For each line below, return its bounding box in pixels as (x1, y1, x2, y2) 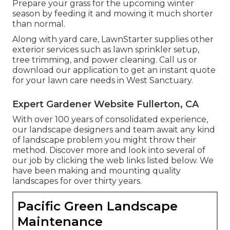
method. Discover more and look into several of (12, 145, 205, 156)
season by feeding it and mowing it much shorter (12, 9, 213, 19)
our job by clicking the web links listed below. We (12, 156, 214, 166)
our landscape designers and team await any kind (12, 125, 215, 135)
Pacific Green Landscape (17, 199, 178, 214)
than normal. (12, 19, 65, 29)
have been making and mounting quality (12, 166, 181, 176)
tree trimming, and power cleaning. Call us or (12, 55, 197, 65)
